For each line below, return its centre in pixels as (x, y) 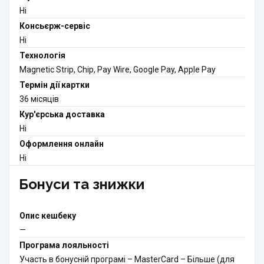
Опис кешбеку (48, 216)
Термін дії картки (55, 85)
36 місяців (39, 99)
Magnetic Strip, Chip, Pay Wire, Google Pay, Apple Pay (118, 70)
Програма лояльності (64, 245)
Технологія (42, 56)
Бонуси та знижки (82, 184)
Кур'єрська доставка (62, 115)
